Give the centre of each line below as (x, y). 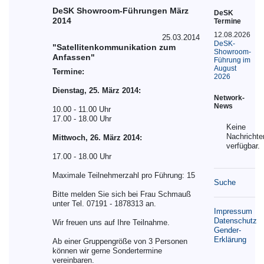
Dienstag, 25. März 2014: (96, 90)
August (225, 68)
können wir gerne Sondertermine (107, 251)
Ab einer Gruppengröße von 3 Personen (120, 241)
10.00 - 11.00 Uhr (81, 109)
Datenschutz (236, 221)
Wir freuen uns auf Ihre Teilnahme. (111, 222)
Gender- (228, 230)
